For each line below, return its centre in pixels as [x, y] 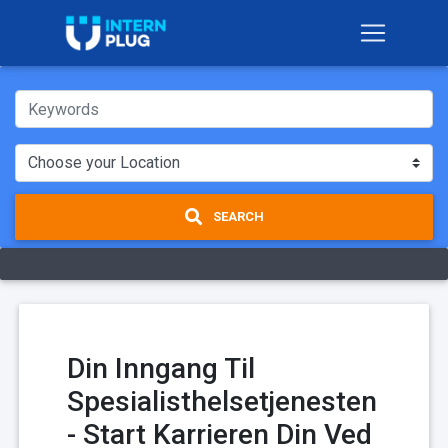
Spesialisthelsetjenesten [222, 401]
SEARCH [236, 217]
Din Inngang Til [161, 368]
